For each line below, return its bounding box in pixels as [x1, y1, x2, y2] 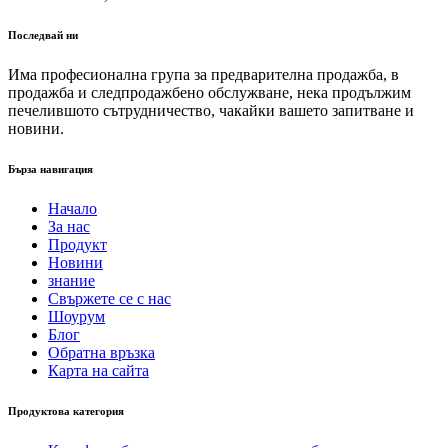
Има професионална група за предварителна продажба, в [8, 66, 399, 84]
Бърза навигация [8, 163, 93, 176]
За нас [48, 218, 90, 236]
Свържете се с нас [48, 290, 171, 308]
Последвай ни [8, 29, 78, 42]
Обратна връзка [48, 344, 155, 362]
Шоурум [48, 308, 105, 326]
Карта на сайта [48, 362, 149, 380]
